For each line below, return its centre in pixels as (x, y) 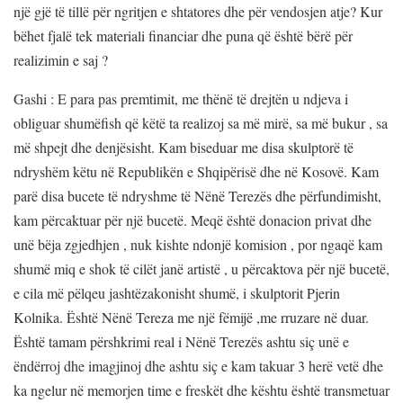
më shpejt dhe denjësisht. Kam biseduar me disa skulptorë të (184, 147)
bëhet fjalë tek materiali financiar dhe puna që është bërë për (183, 35)
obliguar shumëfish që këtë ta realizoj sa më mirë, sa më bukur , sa (201, 122)
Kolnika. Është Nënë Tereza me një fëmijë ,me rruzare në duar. (191, 317)
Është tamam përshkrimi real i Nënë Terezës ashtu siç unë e (181, 341)
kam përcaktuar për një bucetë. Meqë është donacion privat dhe (193, 219)
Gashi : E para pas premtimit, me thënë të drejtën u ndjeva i (181, 98)
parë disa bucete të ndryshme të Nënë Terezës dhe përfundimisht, (197, 195)
